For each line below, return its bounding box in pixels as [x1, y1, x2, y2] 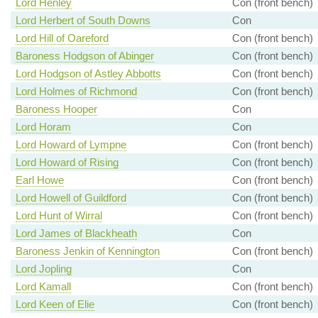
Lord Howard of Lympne [15, 138, 126, 151]
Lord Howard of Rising [15, 156, 119, 169]
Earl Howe [15, 174, 64, 187]
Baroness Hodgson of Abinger [15, 50, 154, 62]
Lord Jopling [15, 263, 72, 275]
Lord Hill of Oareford [15, 32, 109, 45]
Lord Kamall [15, 280, 71, 293]
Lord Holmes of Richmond [15, 85, 137, 98]
